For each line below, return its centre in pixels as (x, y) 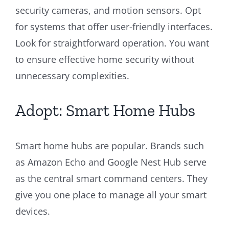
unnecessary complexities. (72, 75)
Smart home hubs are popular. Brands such (110, 145)
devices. (33, 211)
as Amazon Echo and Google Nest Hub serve (111, 162)
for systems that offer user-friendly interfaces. (114, 26)
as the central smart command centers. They (111, 178)
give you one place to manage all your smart (111, 194)
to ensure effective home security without (105, 59)
